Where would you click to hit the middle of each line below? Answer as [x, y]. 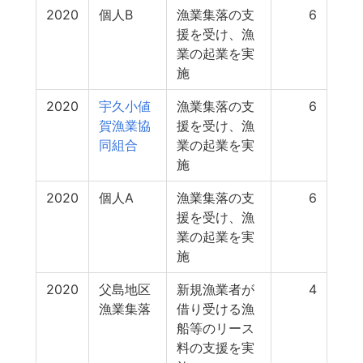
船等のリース [216, 328]
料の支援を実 [216, 348]
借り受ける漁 [216, 309]
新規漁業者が [216, 289]
